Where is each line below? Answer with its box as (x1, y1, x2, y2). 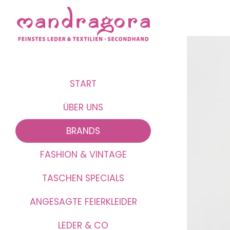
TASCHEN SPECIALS (42, 172, 124, 184)
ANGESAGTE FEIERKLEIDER (29, 196, 137, 208)
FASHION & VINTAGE (40, 148, 127, 161)
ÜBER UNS (63, 101, 103, 113)
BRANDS (66, 125, 100, 137)
